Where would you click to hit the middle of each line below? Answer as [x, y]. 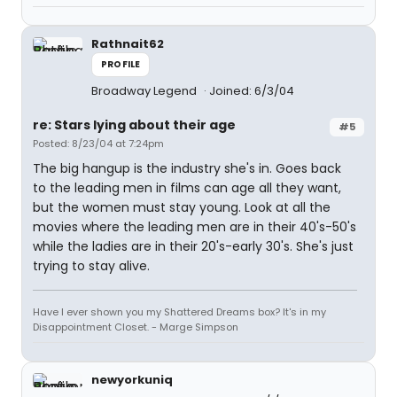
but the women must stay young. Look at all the [182, 207]
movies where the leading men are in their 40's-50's [195, 227]
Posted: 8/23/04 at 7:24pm [98, 144]
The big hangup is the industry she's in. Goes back [187, 168]
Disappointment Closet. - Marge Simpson [136, 327]
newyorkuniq [132, 380]
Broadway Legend [145, 91]
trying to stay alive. [91, 266]
